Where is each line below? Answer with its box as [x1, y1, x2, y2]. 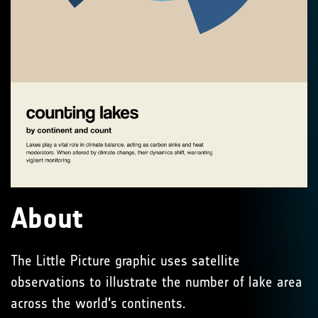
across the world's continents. [11, 295, 186, 312]
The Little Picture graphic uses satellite [11, 252, 240, 270]
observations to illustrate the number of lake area [11, 273, 302, 291]
